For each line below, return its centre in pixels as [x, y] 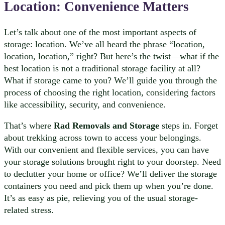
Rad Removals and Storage [106, 125]
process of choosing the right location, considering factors [110, 92]
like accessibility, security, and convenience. [85, 104]
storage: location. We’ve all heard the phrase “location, [104, 44]
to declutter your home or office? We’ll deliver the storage [110, 174]
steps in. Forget [189, 125]
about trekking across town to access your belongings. [103, 137]
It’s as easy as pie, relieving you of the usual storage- [101, 198]
